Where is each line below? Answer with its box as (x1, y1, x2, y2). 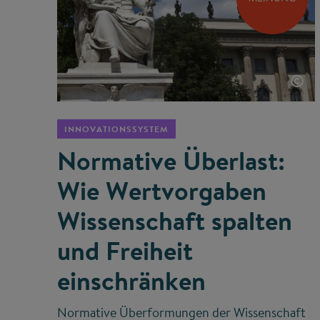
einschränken (57, 262, 206, 299)
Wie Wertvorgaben (57, 172, 266, 209)
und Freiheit (57, 232, 193, 269)
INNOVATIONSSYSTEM (64, 122, 169, 135)
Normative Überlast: (57, 142, 285, 179)
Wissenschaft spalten (57, 202, 292, 239)
